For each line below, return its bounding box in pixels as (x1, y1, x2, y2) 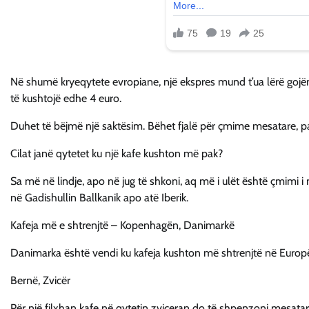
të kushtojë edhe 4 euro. (10, 92, 121, 106)
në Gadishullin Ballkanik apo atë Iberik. (10, 191, 188, 205)
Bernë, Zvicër (10, 274, 70, 288)
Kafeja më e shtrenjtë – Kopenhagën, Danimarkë (10, 219, 235, 232)
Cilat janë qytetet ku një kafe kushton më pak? (10, 147, 223, 161)
